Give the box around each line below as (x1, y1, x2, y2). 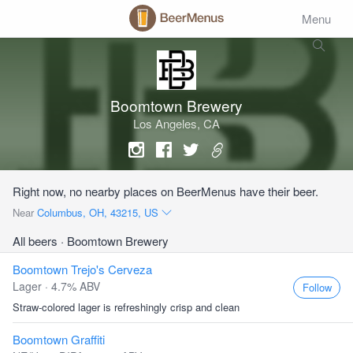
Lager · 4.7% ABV (13, 278, 100, 294)
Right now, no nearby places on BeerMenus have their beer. (13, 183, 318, 199)
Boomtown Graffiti (13, 331, 105, 347)
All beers (13, 232, 61, 249)
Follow (302, 280, 332, 295)
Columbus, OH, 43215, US (37, 205, 162, 220)
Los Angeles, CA (133, 115, 220, 132)
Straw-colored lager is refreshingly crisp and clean (13, 299, 240, 314)
